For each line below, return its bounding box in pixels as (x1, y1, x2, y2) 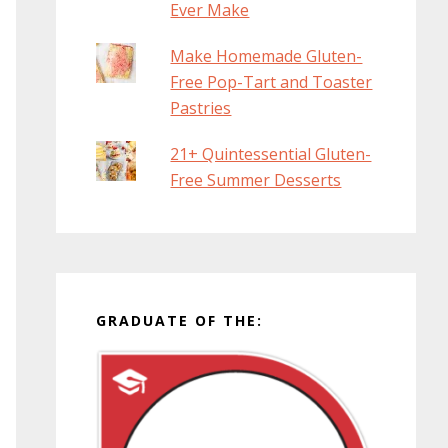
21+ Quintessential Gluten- (170, 143, 372, 166)
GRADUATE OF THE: (96, 311, 263, 331)
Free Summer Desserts (170, 169, 342, 192)
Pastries (170, 97, 232, 120)
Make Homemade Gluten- (170, 45, 363, 68)
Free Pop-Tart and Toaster (170, 71, 373, 94)
